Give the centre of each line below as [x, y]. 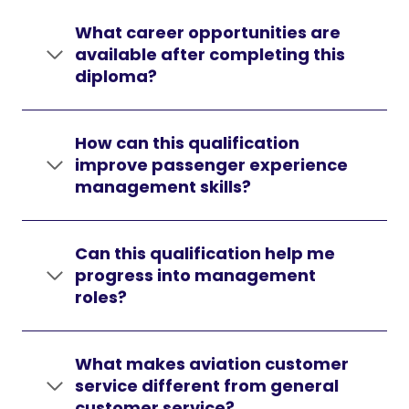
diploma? [116, 76]
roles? [101, 297]
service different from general [207, 386]
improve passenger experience [211, 165]
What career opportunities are [208, 32]
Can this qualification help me [205, 253]
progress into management [195, 275]
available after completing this [210, 54]
